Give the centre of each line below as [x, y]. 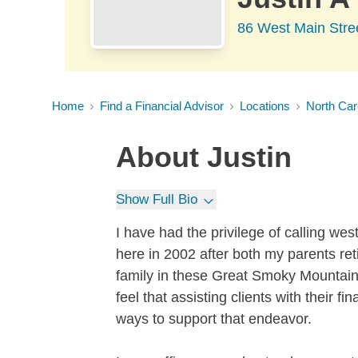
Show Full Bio [157, 199]
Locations [265, 106]
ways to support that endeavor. [214, 319]
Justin [249, 157]
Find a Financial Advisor [162, 106]
